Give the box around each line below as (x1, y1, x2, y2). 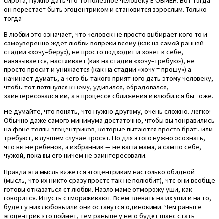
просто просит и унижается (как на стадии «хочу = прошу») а (4, 65, 191, 74)
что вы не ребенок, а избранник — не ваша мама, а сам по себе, (4, 142, 201, 152)
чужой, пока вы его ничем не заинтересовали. (4, 151, 147, 160)
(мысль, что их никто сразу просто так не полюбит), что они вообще (4, 175, 215, 185)
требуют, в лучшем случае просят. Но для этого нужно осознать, (4, 133, 205, 143)
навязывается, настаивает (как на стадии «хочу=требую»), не (4, 56, 195, 65)
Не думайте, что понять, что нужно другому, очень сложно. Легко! (4, 107, 211, 116)
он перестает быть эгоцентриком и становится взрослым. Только (4, 5, 207, 14)
